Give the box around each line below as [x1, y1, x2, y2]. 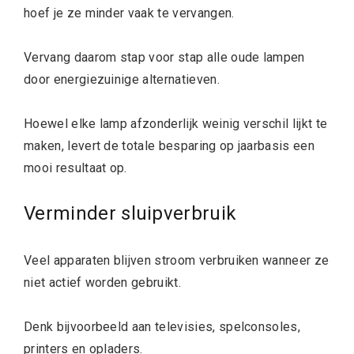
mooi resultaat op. [24, 160, 127, 175]
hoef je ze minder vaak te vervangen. [24, 5, 235, 21]
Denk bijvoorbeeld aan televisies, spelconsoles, [24, 318, 301, 334]
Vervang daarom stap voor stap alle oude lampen [24, 49, 305, 65]
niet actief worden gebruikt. [24, 274, 181, 290]
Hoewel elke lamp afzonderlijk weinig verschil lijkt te [24, 115, 328, 131]
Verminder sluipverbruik [24, 201, 237, 224]
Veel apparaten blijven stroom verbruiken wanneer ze [24, 252, 330, 268]
